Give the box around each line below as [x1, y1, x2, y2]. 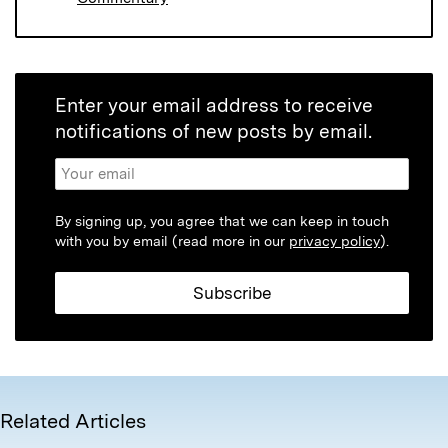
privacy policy [289, 233, 380, 249]
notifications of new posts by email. [55, 120, 372, 143]
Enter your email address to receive [55, 94, 373, 117]
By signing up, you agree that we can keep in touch [55, 213, 389, 229]
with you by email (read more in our [55, 233, 289, 249]
